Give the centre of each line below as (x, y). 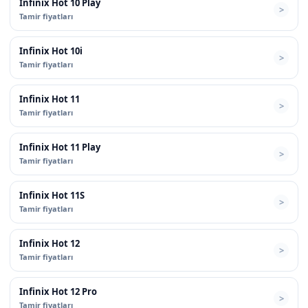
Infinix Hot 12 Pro (58, 291)
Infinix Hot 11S (52, 195)
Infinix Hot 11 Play (60, 147)
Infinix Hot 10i (51, 51)
